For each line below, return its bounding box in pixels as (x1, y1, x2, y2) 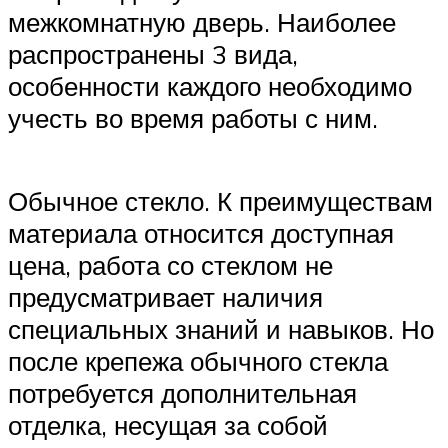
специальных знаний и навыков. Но (8, 312, 434, 345)
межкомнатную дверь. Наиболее (8, 5, 396, 38)
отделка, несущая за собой (8, 408, 328, 441)
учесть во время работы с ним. (8, 101, 378, 134)
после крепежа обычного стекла (8, 344, 388, 377)
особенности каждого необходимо (8, 69, 412, 102)
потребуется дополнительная (8, 376, 357, 409)
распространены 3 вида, (8, 37, 298, 70)
